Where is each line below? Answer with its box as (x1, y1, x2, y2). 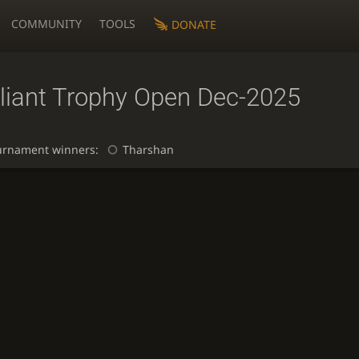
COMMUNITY (11, 16, 83, 31)
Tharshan (122, 142, 174, 158)
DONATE (171, 16, 216, 32)
